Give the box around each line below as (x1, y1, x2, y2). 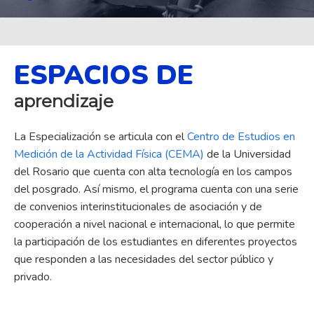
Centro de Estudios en (187, 128, 295, 144)
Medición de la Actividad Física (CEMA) (14, 146, 204, 162)
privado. (14, 268, 55, 285)
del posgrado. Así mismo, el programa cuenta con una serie (14, 181, 299, 197)
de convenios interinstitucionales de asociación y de (14, 198, 262, 214)
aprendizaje (14, 90, 114, 111)
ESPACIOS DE (14, 57, 193, 93)
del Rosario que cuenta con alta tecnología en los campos (14, 163, 292, 179)
